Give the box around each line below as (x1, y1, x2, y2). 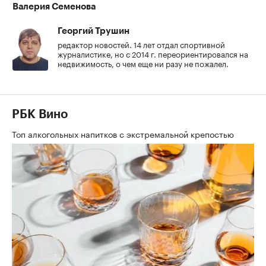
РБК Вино (12, 108, 68, 121)
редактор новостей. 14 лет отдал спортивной (58, 37, 225, 50)
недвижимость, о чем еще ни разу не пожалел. (58, 56, 229, 69)
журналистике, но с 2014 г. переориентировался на (58, 47, 248, 59)
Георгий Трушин (58, 26, 129, 36)
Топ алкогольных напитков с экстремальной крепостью (12, 126, 236, 140)
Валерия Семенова (12, 2, 96, 11)
